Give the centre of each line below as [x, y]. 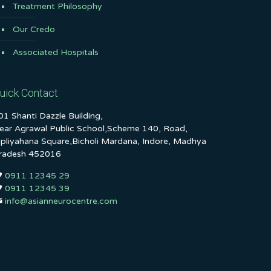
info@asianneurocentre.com [61, 201]
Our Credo [34, 29]
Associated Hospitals [55, 52]
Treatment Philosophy [57, 6]
